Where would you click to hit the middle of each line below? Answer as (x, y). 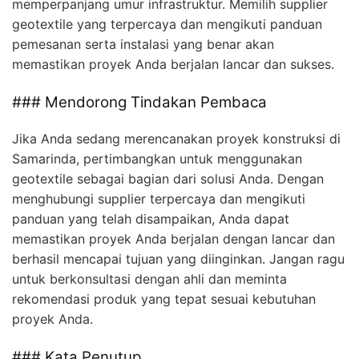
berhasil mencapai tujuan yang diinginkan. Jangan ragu (178, 258)
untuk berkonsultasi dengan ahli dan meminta (149, 278)
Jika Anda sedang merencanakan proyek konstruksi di (176, 138)
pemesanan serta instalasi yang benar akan (143, 44)
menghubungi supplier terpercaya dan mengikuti (159, 198)
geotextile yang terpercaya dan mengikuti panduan (167, 24)
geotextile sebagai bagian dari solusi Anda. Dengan (168, 178)
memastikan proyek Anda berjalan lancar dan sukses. (173, 64)
